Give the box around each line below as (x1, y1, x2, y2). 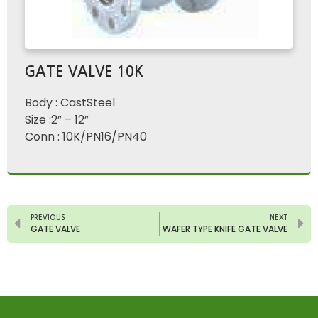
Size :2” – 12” (25, 111, 89, 128)
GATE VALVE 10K (25, 64, 143, 79)
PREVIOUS (31, 214, 65, 221)
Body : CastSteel (25, 94, 115, 111)
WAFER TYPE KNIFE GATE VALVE (163, 223, 287, 236)
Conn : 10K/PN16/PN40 (25, 128, 147, 145)
